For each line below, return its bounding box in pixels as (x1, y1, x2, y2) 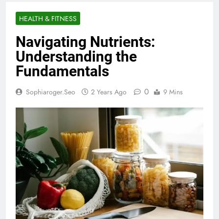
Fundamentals (16, 63, 109, 80)
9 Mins (163, 87, 183, 97)
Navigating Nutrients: (16, 33, 155, 51)
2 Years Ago (91, 87, 127, 97)
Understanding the (16, 48, 137, 66)
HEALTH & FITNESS (19, 14, 77, 24)
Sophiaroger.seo (26, 87, 75, 97)
